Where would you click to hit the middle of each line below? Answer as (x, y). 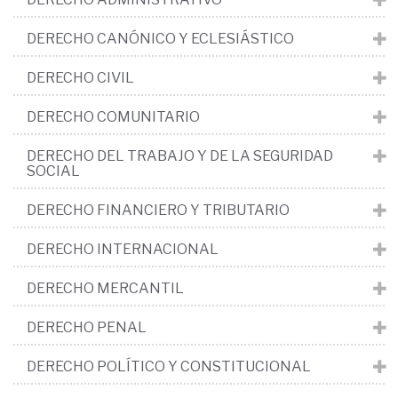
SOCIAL (53, 171)
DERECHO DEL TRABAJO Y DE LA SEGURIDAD (180, 156)
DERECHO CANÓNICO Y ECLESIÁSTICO (160, 39)
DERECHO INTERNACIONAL (123, 250)
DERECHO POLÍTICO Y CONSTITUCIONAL (169, 367)
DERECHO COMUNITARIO (113, 117)
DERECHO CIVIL (80, 78)
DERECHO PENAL (87, 328)
